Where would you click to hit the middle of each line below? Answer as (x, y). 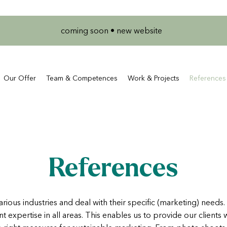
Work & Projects (154, 79)
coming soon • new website (112, 31)
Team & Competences (82, 79)
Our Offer (20, 79)
